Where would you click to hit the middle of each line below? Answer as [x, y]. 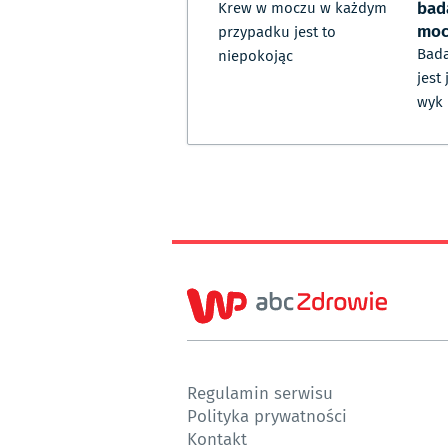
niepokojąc [255, 56]
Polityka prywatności [267, 416]
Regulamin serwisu [260, 393]
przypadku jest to [277, 32]
